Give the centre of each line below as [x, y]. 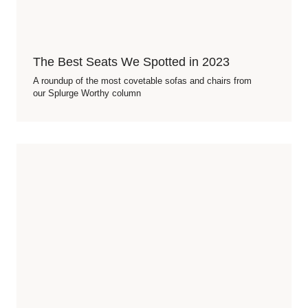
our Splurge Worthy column [87, 93]
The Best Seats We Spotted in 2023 [131, 62]
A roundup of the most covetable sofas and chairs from [142, 81]
